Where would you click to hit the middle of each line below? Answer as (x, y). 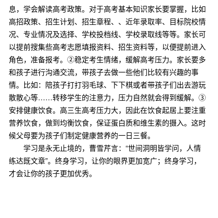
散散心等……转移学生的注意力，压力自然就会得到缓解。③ (107, 97)
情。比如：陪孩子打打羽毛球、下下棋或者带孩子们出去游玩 (107, 84)
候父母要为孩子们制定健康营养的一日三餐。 (82, 135)
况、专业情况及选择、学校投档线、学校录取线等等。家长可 (107, 34)
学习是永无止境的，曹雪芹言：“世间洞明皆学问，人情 (105, 148)
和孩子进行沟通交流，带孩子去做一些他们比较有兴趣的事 (103, 72)
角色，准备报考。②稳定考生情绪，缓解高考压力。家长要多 (107, 59)
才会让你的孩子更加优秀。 (52, 173)
